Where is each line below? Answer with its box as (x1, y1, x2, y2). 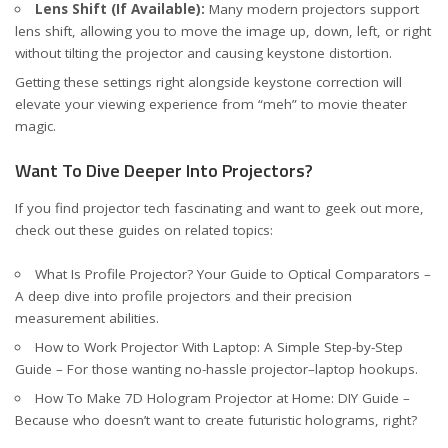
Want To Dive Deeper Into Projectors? (15, 157, 313, 184)
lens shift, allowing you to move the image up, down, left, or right (15, 21, 431, 40)
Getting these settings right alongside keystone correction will (15, 72, 402, 91)
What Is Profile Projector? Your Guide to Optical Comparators (34, 265, 420, 283)
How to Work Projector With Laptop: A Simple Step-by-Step (34, 338, 403, 356)
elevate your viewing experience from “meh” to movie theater (15, 94, 407, 113)
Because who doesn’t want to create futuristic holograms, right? (15, 411, 417, 429)
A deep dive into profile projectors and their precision (15, 287, 352, 305)
